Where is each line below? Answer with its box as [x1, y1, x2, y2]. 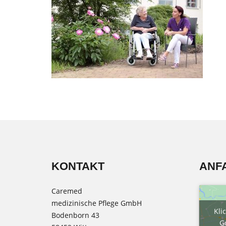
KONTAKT [51, 159, 104, 173]
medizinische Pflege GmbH [51, 198, 142, 208]
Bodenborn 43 [51, 210, 99, 220]
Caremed [51, 186, 82, 196]
